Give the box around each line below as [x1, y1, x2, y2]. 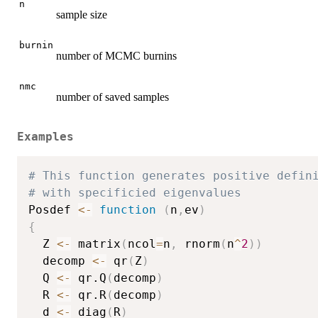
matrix [71, 236, 121, 251]
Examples [17, 130, 74, 143]
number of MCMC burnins [56, 50, 177, 62]
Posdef [28, 202, 78, 216]
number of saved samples [56, 91, 169, 104]
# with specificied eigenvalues [28, 185, 241, 199]
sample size [56, 9, 107, 21]
